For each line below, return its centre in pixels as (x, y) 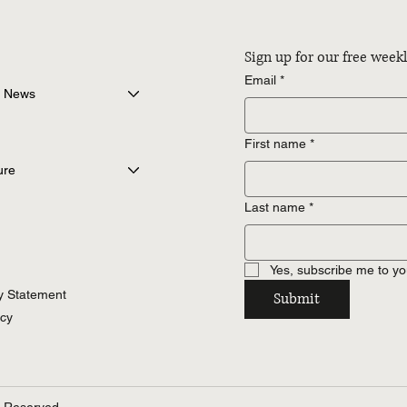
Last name (275, 207)
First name (276, 143)
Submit (297, 298)
